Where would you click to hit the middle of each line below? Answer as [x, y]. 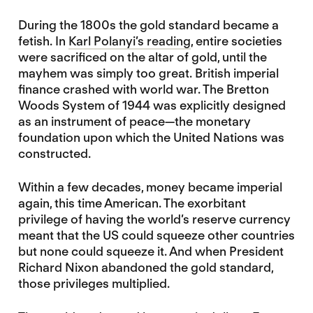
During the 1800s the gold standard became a [148, 24]
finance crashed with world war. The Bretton [143, 89]
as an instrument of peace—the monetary [134, 121]
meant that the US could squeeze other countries [156, 235]
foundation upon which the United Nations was [151, 137]
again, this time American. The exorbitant [132, 203]
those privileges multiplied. [94, 283]
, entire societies [236, 41]
